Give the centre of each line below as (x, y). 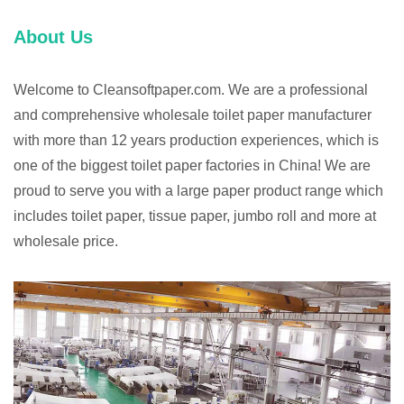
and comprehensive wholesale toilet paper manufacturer (193, 115)
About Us (53, 37)
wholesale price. (66, 242)
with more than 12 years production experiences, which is (196, 141)
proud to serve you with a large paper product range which (198, 191)
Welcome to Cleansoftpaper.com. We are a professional (191, 90)
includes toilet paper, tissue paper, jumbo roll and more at (195, 216)
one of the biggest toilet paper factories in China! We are (192, 166)
